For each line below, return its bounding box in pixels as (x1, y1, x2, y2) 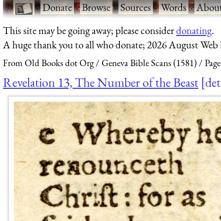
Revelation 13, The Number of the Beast (3, 74, 198, 91)
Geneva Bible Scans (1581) (102, 57, 197, 70)
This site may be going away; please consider (3, 23, 176, 37)
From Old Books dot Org (3, 57, 94, 70)
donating (176, 23, 212, 37)
